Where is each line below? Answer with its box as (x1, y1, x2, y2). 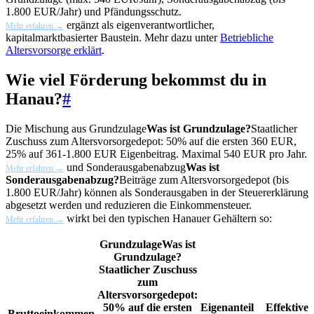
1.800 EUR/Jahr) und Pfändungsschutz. (6, 5, 182, 18)
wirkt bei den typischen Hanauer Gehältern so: (64, 212, 272, 224)
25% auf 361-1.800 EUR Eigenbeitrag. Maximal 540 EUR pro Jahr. (6, 147, 307, 160)
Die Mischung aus (6, 122, 89, 135)
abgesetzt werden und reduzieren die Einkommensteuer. (6, 198, 252, 211)
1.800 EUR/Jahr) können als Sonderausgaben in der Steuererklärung (6, 186, 308, 198)
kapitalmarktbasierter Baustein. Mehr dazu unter (6, 31, 220, 43)
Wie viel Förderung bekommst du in (6, 70, 266, 89)
